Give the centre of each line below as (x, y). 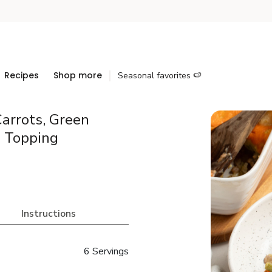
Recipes (22, 75)
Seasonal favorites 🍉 (160, 76)
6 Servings (106, 251)
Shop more (78, 75)
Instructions (48, 214)
